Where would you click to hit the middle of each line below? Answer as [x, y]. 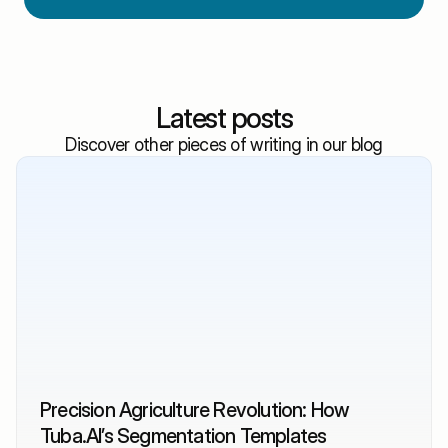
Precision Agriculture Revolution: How [194, 409]
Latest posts [224, 117]
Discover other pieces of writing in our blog [224, 144]
